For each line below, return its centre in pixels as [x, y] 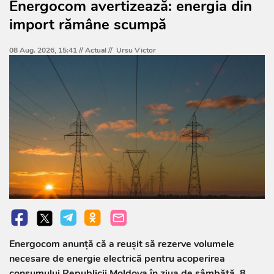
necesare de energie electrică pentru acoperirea [117, 259]
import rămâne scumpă [88, 25]
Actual [96, 50]
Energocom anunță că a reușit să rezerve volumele [122, 244]
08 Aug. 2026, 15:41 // [47, 50]
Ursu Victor [136, 50]
